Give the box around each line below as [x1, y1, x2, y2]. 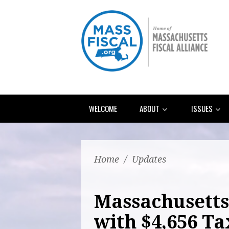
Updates [132, 153, 166, 165]
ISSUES [191, 102, 214, 114]
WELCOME [89, 102, 117, 114]
